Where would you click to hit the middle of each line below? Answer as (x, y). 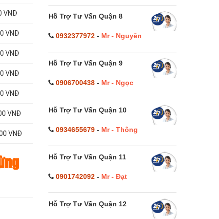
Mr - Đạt (114, 176)
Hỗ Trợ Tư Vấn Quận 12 (87, 204)
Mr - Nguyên (121, 36)
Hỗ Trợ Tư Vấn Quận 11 (87, 157)
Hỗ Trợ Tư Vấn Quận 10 (87, 110)
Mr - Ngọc (117, 83)
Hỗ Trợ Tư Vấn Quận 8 (85, 16)
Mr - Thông (119, 130)
